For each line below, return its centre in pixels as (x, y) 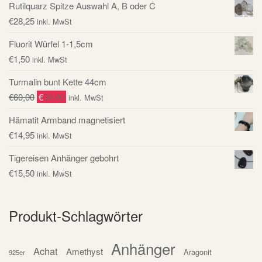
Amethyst (85, 251)
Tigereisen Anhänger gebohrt (64, 157)
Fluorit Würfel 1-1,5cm (51, 43)
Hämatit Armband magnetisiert (67, 119)
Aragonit (198, 251)
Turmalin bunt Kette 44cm (58, 81)
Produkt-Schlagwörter (76, 215)
